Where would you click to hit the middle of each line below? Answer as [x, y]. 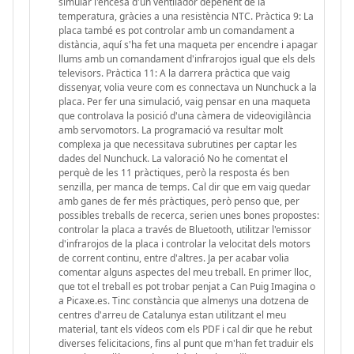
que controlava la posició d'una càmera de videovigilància [185, 115]
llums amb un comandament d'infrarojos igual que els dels [187, 58]
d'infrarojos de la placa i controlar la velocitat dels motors [185, 243]
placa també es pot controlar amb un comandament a [177, 30]
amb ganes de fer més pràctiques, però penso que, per [179, 201]
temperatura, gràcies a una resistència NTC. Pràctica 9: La [186, 16]
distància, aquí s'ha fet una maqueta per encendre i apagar [188, 44]
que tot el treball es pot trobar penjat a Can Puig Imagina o [187, 286]
